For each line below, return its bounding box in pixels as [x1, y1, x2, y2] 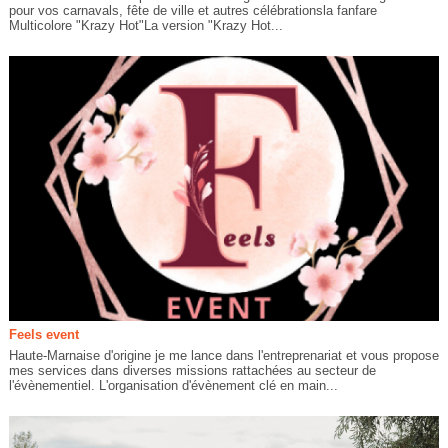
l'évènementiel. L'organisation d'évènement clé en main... [8, 377, 338, 393]
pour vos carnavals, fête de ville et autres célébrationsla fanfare [8, 3, 377, 19]
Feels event [8, 326, 79, 342]
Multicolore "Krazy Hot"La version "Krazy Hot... [8, 18, 283, 34]
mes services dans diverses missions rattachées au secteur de [8, 362, 376, 378]
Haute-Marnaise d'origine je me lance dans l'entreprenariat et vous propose [8, 347, 439, 363]
